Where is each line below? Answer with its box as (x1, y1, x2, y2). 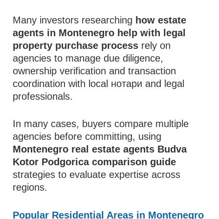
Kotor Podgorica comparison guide (13, 156, 176, 167)
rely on (138, 40, 171, 51)
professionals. (13, 91, 73, 102)
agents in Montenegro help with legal (13, 27, 186, 38)
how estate (135, 15, 187, 25)
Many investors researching (13, 15, 136, 25)
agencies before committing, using (13, 131, 162, 142)
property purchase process (13, 40, 139, 51)
